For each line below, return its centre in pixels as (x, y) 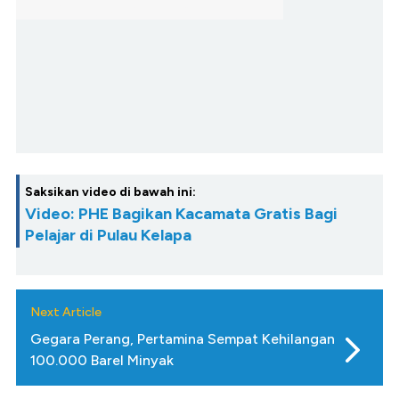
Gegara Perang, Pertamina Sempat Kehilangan (183, 339)
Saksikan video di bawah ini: (110, 192)
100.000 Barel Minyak (102, 361)
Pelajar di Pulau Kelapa (108, 236)
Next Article (66, 313)
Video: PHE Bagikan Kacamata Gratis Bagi (181, 214)
